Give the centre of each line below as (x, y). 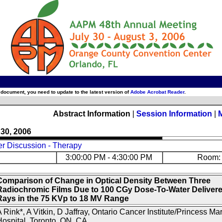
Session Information (174, 114)
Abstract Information (92, 114)
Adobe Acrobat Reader (157, 92)
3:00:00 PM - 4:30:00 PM (110, 157)
